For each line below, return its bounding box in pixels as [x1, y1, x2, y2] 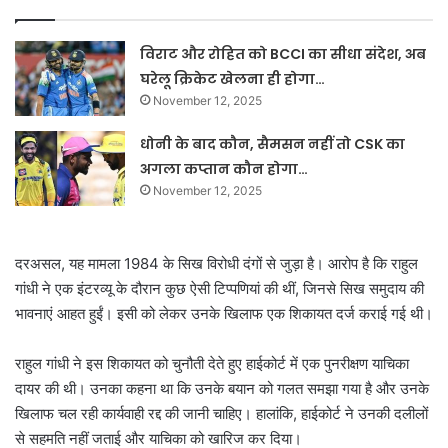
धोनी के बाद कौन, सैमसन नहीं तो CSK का [140, 133, 406, 154]
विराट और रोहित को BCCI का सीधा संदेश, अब [140, 43, 427, 64]
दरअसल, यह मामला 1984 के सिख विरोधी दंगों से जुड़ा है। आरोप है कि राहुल [15, 253, 418, 273]
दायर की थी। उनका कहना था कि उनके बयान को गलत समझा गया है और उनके [15, 378, 429, 398]
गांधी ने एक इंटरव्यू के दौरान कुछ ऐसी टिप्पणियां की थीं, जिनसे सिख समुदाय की [15, 278, 424, 298]
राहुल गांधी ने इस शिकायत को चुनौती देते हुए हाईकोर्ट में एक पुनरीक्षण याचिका [15, 353, 409, 373]
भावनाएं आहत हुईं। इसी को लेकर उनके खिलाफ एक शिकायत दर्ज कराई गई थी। [15, 303, 433, 323]
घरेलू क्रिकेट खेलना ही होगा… [140, 68, 326, 89]
